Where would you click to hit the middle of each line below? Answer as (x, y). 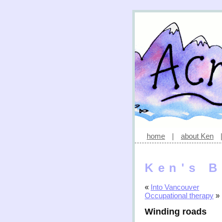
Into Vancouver (175, 187)
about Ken (197, 136)
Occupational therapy (179, 196)
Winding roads (176, 212)
